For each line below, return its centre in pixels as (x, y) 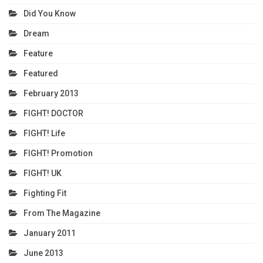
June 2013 (43, 253)
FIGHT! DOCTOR (53, 113)
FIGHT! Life (44, 133)
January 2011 (50, 233)
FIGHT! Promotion (58, 153)
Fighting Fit (45, 193)
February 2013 (51, 93)
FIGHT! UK (43, 173)
